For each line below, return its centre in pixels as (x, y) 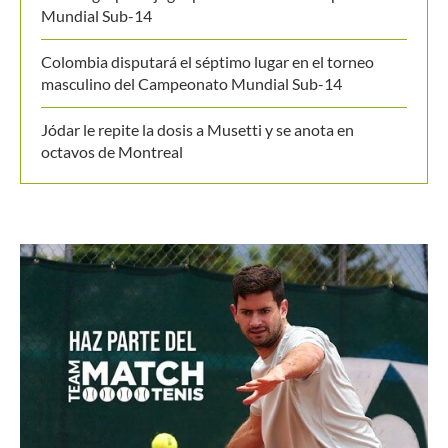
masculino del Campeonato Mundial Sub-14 (191, 83)
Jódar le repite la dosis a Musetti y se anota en (197, 129)
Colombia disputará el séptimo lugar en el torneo (207, 61)
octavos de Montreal (112, 151)
